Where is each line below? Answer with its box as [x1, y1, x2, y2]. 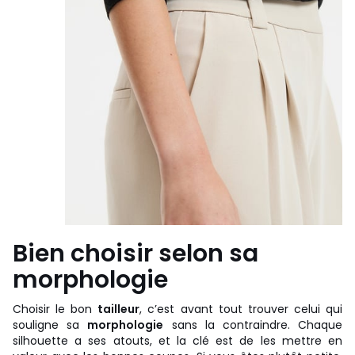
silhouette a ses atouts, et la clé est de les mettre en [13, 332, 342, 349]
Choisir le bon [13, 300, 98, 317]
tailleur [97, 300, 140, 317]
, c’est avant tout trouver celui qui [139, 300, 343, 317]
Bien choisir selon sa [13, 236, 258, 270]
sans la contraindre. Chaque [163, 316, 343, 333]
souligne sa [13, 316, 88, 333]
